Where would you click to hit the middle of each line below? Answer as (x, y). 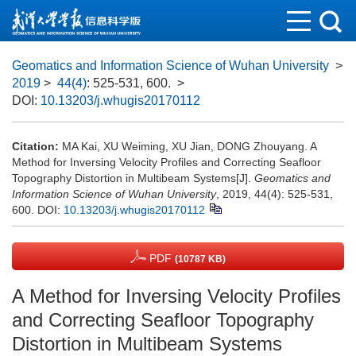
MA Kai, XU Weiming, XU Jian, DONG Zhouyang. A (189, 146)
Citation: (35, 146)
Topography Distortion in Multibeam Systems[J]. (133, 178)
